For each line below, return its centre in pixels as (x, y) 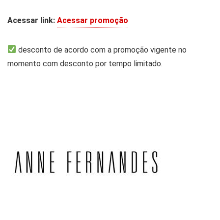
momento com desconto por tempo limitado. (85, 63)
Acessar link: (31, 20)
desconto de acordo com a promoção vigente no (102, 50)
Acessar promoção (93, 20)
